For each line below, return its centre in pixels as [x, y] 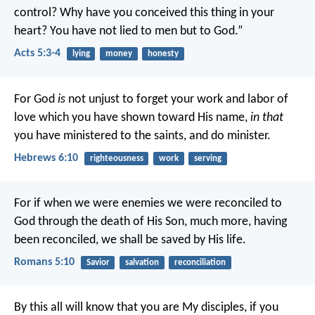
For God [36, 99]
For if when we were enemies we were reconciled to [148, 204]
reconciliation [200, 263]
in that [267, 117]
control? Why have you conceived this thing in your [144, 13]
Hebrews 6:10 [46, 158]
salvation [142, 263]
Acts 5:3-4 [37, 54]
